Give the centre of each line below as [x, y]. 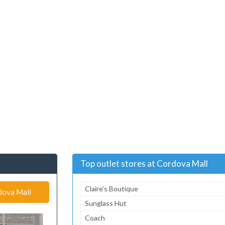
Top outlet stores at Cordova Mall [144, 163]
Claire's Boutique [111, 188]
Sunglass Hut [106, 203]
